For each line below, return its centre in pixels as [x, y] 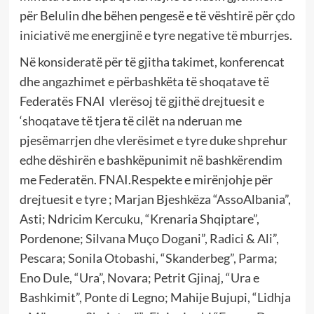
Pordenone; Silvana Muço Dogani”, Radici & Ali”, [149, 239]
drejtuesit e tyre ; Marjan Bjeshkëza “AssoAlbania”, [155, 199]
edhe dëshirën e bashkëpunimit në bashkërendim [151, 160]
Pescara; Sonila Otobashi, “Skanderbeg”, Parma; [148, 258]
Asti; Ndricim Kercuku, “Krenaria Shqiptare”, [139, 219]
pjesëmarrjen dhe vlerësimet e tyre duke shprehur [153, 141]
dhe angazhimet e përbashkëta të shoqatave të [144, 82]
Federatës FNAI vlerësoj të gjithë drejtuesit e [142, 101]
